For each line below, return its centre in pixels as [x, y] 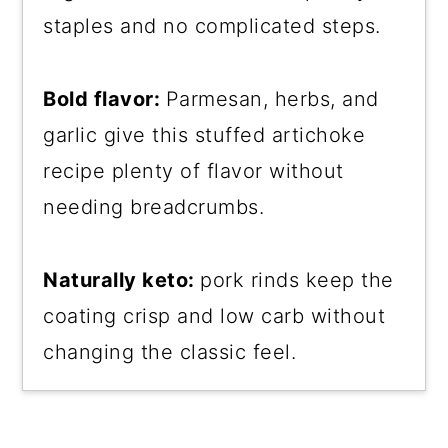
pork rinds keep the [297, 279]
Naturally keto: [122, 279]
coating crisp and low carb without [214, 315]
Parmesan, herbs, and [272, 98]
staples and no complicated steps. [212, 25]
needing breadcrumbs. [154, 206]
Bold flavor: [104, 98]
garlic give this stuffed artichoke [204, 134]
